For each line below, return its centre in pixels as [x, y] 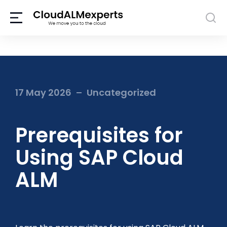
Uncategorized [121, 92]
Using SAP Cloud [99, 158]
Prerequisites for [99, 135]
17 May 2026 [43, 92]
